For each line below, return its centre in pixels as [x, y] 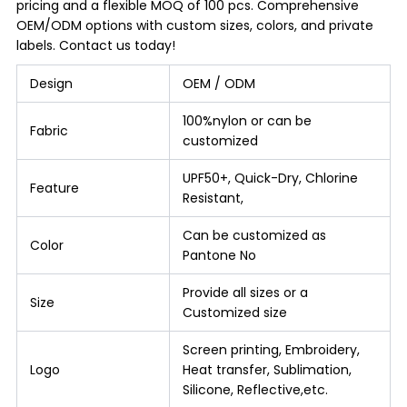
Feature [54, 188]
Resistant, [213, 198]
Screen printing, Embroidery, [271, 349]
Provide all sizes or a [245, 292]
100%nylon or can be [247, 120]
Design [51, 83]
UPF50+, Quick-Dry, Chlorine [270, 178]
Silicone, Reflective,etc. [255, 389]
